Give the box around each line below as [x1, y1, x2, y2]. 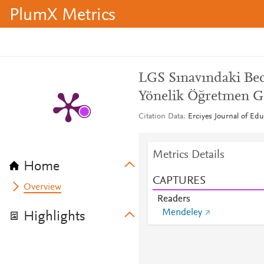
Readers [157, 194, 190, 204]
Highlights [24, 210, 85, 224]
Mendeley [161, 208, 202, 217]
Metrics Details [152, 149, 225, 161]
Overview [24, 183, 62, 192]
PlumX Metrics [9, 7, 115, 25]
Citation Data [138, 113, 183, 121]
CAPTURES [152, 175, 206, 187]
